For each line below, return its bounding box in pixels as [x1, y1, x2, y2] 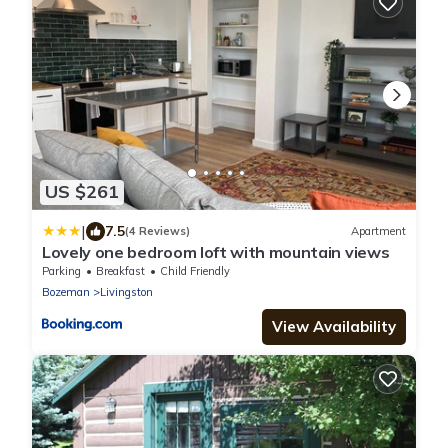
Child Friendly [160, 263, 230, 278]
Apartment [351, 224, 406, 239]
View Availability [272, 316, 396, 336]
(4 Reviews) [125, 224, 190, 239]
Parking [42, 263, 81, 278]
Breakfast [96, 263, 145, 278]
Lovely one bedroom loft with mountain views [42, 241, 390, 262]
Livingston [100, 284, 153, 299]
